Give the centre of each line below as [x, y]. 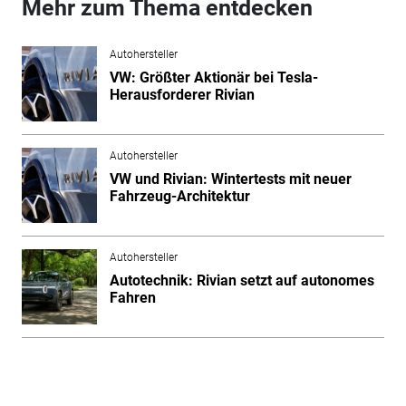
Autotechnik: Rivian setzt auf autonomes [242, 281]
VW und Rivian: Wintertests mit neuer [230, 179]
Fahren [132, 298]
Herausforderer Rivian [182, 95]
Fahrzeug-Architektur [179, 197]
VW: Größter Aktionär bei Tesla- [213, 78]
